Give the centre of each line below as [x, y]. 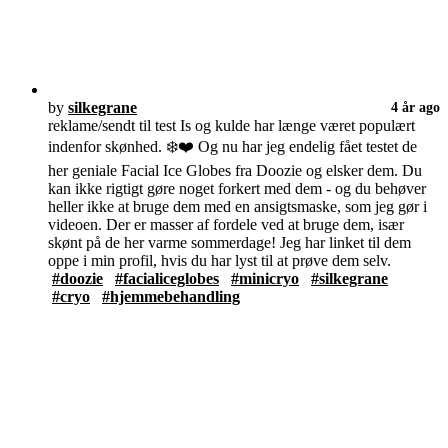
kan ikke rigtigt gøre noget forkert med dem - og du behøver [237, 189]
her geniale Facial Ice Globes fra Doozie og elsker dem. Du [235, 171]
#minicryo [265, 279]
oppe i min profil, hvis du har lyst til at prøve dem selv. [219, 261]
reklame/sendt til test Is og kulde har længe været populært [231, 126]
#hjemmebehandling [171, 297]
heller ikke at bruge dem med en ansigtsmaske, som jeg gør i [237, 207]
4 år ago [415, 107]
